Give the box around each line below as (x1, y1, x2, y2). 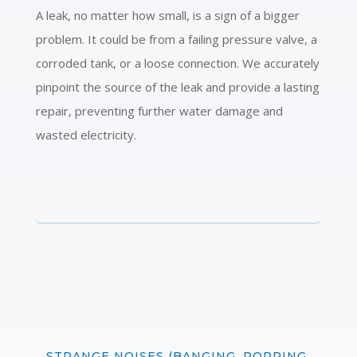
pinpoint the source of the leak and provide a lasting (35, 78, 320, 95)
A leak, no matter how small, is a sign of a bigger (35, 6, 300, 23)
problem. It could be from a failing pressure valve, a (35, 30, 317, 47)
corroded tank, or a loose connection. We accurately (35, 54, 320, 71)
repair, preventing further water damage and (35, 102, 283, 119)
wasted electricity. (35, 126, 136, 143)
